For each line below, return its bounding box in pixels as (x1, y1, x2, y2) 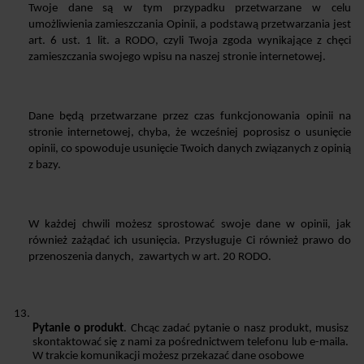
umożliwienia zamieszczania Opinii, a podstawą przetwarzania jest (28, 18, 351, 31)
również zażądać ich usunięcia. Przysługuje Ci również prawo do (28, 234, 351, 247)
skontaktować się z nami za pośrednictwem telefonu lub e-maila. (32, 336, 349, 349)
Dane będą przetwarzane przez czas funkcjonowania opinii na (28, 110, 351, 123)
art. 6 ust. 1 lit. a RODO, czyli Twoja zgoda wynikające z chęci (28, 34, 351, 47)
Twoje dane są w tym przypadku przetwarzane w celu (28, 2, 351, 15)
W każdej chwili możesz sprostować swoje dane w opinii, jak (28, 218, 351, 231)
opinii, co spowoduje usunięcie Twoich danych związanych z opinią (28, 142, 351, 155)
